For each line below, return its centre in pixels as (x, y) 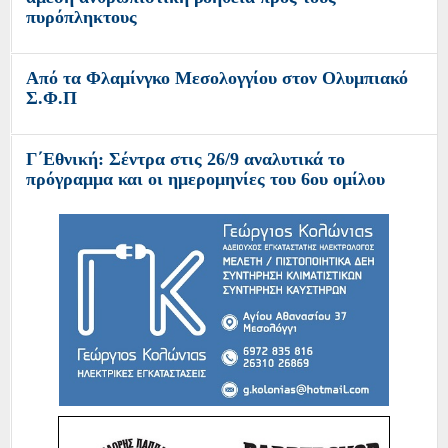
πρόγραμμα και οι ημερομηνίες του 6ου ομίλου (205, 179)
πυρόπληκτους (81, 17)
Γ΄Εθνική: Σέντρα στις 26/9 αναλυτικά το (185, 159)
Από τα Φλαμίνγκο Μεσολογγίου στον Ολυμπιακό (217, 78)
